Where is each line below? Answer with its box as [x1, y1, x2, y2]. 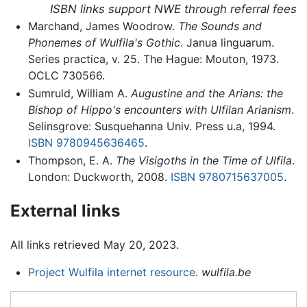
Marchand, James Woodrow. [27, 19, 175, 34]
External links [10, 200, 120, 221]
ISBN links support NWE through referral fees [50, 2, 297, 16]
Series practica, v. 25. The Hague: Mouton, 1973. [27, 52, 279, 66]
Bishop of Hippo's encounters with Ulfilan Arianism [27, 103, 291, 117]
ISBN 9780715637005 [170, 169, 284, 184]
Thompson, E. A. [27, 153, 116, 167]
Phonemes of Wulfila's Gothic [27, 36, 180, 50]
